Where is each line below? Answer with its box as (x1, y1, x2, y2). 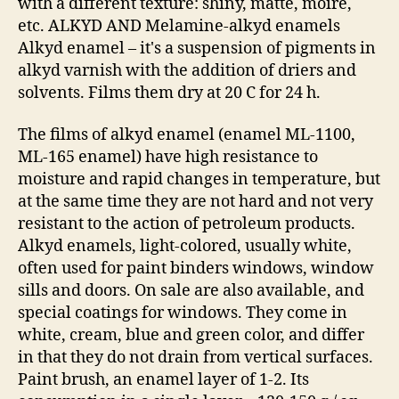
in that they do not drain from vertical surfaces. (18, 347, 373, 368)
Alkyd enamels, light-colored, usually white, (18, 236, 352, 256)
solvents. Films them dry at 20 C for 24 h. (18, 82, 321, 103)
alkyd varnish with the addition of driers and (18, 60, 356, 81)
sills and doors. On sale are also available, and (18, 281, 364, 301)
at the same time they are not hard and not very (18, 191, 373, 212)
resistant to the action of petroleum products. (18, 214, 355, 234)
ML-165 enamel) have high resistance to (18, 147, 318, 167)
